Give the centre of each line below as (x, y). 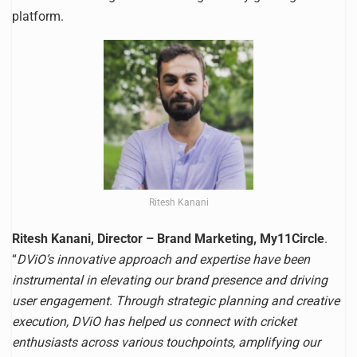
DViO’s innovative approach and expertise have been (163, 259)
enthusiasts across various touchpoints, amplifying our (166, 342)
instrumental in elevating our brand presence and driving (170, 280)
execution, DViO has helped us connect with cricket (154, 321)
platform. (38, 16)
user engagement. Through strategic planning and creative (176, 300)
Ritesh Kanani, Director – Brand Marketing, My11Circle (168, 238)
